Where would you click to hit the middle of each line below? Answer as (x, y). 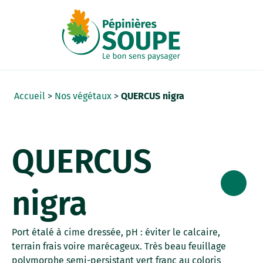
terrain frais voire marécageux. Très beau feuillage (119, 246)
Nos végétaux (83, 96)
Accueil (30, 96)
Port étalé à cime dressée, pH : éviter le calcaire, (116, 232)
